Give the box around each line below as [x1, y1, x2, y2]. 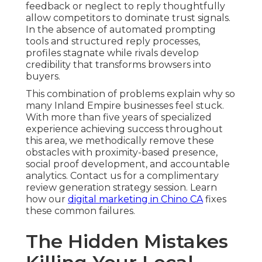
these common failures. [26, 205, 135, 217]
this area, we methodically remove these [26, 135, 214, 147]
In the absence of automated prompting [26, 24, 216, 36]
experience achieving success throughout [26, 123, 223, 135]
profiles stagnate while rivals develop [26, 47, 199, 59]
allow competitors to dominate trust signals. [26, 12, 230, 24]
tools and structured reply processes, [26, 36, 200, 47]
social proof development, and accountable [26, 158, 230, 170]
